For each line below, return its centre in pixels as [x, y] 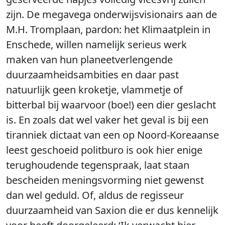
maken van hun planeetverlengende [89, 60]
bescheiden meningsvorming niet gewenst [105, 180]
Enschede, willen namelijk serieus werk [96, 44]
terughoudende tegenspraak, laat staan [98, 165]
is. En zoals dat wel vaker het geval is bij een [107, 120]
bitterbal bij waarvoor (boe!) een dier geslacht [111, 105]
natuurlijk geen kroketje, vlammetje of [94, 90]
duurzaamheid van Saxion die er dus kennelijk [112, 210]
